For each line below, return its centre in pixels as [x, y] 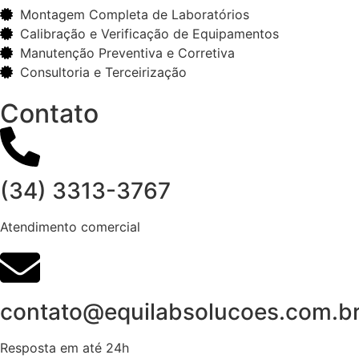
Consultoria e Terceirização [103, 72]
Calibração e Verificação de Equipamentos [149, 33]
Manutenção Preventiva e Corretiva [127, 52]
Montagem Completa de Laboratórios [135, 14]
